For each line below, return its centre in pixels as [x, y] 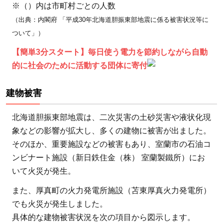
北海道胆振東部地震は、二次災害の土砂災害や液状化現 [111, 117]
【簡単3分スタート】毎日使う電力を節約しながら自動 [110, 52]
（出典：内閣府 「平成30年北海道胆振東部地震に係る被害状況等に [110, 19]
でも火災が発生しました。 [60, 204]
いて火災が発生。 [44, 171]
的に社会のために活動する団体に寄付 [80, 65]
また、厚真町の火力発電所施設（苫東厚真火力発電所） [111, 190]
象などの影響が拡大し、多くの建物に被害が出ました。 [111, 130]
